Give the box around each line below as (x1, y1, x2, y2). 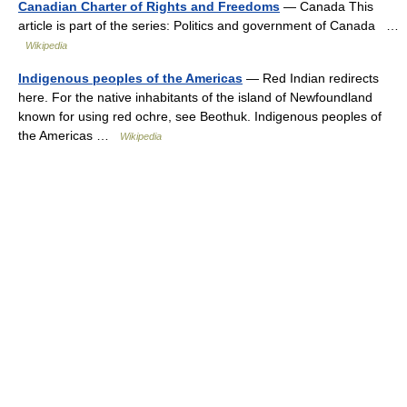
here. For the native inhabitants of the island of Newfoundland (18, 90, 372, 104)
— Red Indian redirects (243, 71, 379, 85)
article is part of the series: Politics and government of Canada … (18, 18, 399, 33)
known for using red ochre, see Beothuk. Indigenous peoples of (18, 109, 382, 124)
